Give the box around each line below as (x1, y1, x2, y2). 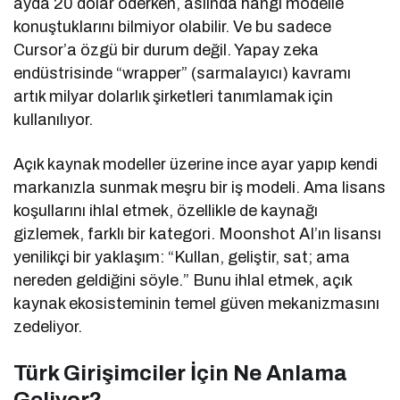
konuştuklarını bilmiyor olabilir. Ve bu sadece (13, 18, 332, 37)
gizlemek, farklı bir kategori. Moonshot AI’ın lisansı (13, 225, 382, 244)
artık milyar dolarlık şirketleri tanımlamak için (13, 87, 334, 106)
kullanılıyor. (13, 111, 93, 129)
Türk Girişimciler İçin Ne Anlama (13, 362, 347, 386)
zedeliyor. (13, 318, 82, 337)
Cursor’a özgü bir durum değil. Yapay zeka (13, 41, 320, 60)
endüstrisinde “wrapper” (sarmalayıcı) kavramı (13, 64, 352, 83)
